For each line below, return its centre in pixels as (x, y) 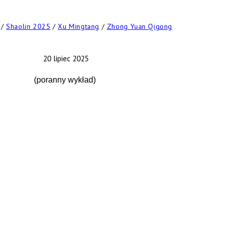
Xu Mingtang (79, 27)
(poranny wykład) (66, 80)
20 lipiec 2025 (66, 59)
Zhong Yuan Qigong (139, 27)
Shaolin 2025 (28, 27)
